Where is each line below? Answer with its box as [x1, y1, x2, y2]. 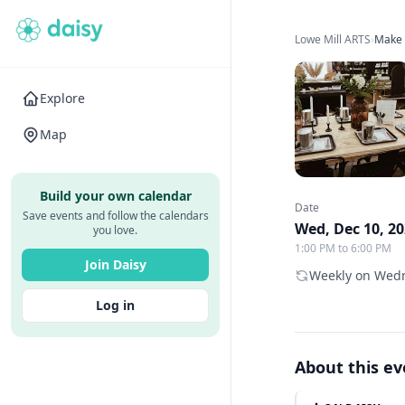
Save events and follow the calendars [22, 208, 209, 223]
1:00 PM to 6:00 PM [295, 240, 392, 256]
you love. [93, 222, 137, 238]
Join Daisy [84, 256, 146, 273]
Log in [96, 297, 135, 314]
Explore [40, 89, 85, 107]
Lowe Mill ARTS [295, 32, 372, 47]
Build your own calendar [39, 187, 192, 204]
